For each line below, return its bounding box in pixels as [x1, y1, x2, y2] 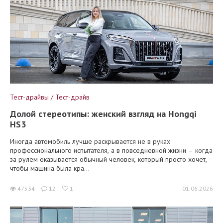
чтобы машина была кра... [10, 163, 90, 173]
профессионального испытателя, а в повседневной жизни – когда [10, 145, 213, 155]
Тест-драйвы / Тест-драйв [10, 92, 90, 102]
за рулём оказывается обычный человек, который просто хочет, [10, 154, 207, 164]
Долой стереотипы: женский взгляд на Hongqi [10, 108, 197, 119]
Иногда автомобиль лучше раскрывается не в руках [10, 136, 170, 146]
